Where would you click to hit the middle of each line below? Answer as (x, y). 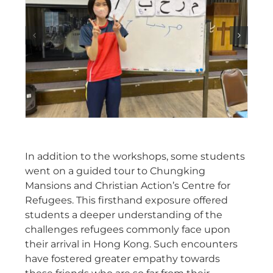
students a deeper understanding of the (124, 214)
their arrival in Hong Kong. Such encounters (131, 244)
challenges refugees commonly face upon (128, 229)
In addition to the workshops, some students (135, 156)
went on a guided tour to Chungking (115, 171)
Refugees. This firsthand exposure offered (126, 200)
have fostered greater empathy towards (122, 258)
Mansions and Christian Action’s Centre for (128, 185)
